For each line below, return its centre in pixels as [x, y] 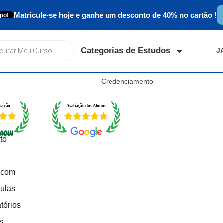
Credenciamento [127, 81]
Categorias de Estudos [126, 51]
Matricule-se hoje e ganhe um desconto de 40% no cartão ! [115, 15]
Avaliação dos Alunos [86, 106]
